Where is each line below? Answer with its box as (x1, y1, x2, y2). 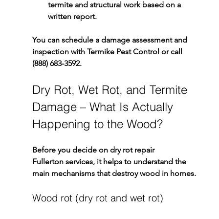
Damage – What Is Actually (32, 100, 176, 114)
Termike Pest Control (87, 47, 159, 57)
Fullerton (32, 157, 64, 167)
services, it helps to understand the (63, 157, 188, 167)
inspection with (32, 47, 87, 57)
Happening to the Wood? (32, 117, 163, 131)
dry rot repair (109, 145, 156, 155)
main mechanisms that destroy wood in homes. (32, 169, 196, 178)
